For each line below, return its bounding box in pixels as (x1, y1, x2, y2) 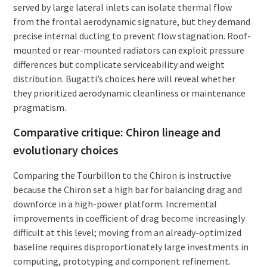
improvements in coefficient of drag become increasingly (13, 212, 245, 224)
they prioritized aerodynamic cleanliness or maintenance (13, 86, 246, 99)
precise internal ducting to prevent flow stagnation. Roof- (13, 29, 251, 42)
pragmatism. (13, 101, 66, 113)
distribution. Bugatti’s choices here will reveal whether (13, 72, 235, 85)
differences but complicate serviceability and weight (13, 58, 225, 70)
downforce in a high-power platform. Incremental (13, 197, 217, 210)
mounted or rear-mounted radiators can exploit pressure (13, 44, 244, 56)
